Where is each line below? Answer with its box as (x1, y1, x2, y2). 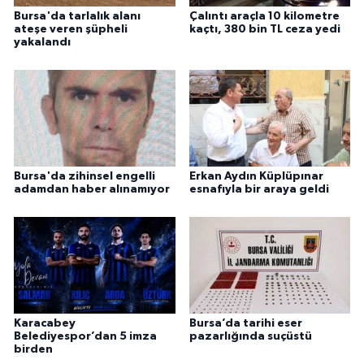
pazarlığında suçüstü (188, 330, 312, 342)
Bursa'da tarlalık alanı (14, 11, 141, 23)
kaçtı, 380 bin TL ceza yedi (188, 24, 340, 36)
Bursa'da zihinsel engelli (14, 171, 155, 183)
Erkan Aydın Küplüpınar (188, 171, 323, 183)
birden (14, 343, 53, 355)
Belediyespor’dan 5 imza (14, 330, 157, 342)
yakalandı (14, 37, 71, 49)
